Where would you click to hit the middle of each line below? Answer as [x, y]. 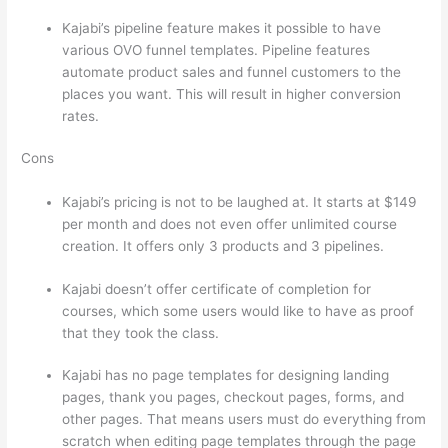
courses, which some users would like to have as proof [238, 310]
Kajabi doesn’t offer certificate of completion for [217, 288]
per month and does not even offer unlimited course [230, 224]
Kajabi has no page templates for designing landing [226, 375]
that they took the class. [141, 332]
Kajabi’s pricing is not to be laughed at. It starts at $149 [240, 202]
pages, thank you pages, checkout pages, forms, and [233, 397]
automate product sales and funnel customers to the [232, 71]
